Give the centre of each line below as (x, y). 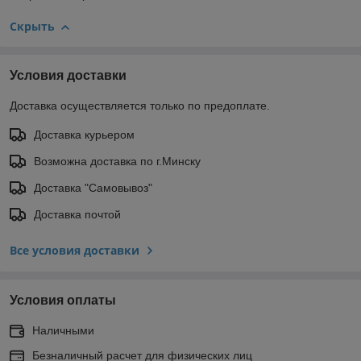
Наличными (63, 330)
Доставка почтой (77, 214)
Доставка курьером (84, 134)
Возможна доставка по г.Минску (117, 161)
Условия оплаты (63, 300)
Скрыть (32, 26)
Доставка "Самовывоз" (93, 187)
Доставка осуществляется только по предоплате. (140, 105)
